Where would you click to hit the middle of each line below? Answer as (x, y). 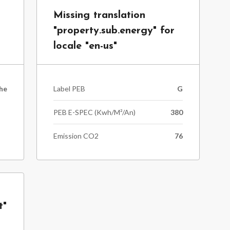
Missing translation (99, 15)
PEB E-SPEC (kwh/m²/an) (94, 112)
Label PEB (69, 89)
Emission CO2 (76, 136)
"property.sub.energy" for (114, 31)
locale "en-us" (85, 46)
